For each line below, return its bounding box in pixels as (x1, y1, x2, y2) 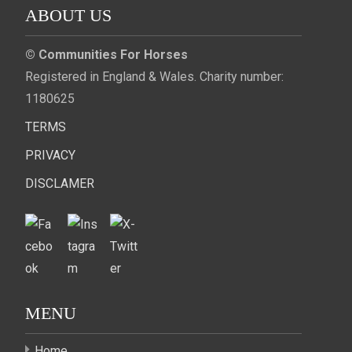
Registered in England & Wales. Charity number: (25, 69, 284, 85)
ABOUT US (25, 5, 112, 26)
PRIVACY (25, 148, 75, 163)
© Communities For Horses (25, 47, 188, 63)
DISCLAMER (25, 176, 94, 192)
